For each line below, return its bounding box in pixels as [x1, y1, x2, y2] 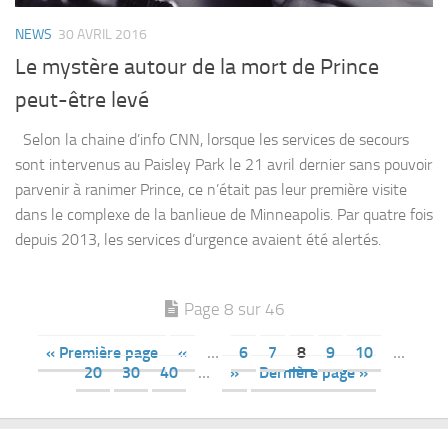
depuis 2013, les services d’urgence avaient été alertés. [15, 230, 381, 250]
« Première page [45, 343, 158, 363]
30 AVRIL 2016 [58, 26, 147, 44]
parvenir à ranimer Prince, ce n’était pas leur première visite [15, 180, 407, 200]
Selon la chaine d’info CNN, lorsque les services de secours [15, 130, 409, 150]
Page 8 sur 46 [184, 299, 285, 320]
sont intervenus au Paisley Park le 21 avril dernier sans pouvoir [15, 155, 432, 175]
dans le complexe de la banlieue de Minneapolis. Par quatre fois [15, 205, 433, 225]
